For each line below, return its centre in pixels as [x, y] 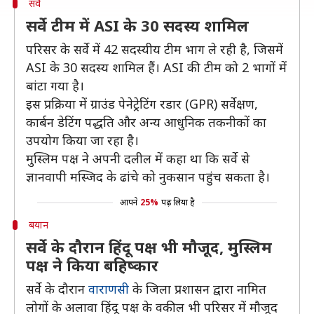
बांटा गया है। [55, 86]
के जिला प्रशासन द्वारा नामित [198, 289]
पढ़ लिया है [178, 202]
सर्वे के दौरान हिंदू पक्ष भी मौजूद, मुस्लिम [149, 247]
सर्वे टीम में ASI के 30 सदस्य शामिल [137, 25]
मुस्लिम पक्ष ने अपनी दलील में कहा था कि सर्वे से [138, 158]
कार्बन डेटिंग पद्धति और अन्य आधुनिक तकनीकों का [146, 122]
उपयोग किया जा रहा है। [82, 140]
